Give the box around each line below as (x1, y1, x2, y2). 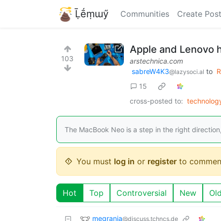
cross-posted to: (130, 96, 183, 105)
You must (76, 156, 114, 166)
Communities (120, 9, 169, 19)
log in (114, 156, 135, 166)
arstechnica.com (130, 57, 183, 65)
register (147, 156, 177, 166)
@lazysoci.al (169, 68, 204, 75)
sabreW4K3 (132, 67, 169, 75)
